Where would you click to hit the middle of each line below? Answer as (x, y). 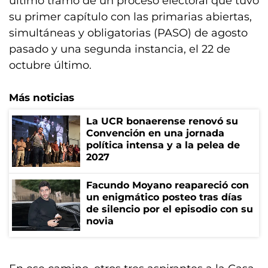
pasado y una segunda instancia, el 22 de (120, 49)
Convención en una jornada (155, 133)
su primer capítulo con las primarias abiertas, (130, 17)
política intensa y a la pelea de (163, 145)
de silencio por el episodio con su (170, 209)
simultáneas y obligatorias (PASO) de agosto (128, 33)
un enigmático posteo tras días (164, 197)
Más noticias (42, 98)
